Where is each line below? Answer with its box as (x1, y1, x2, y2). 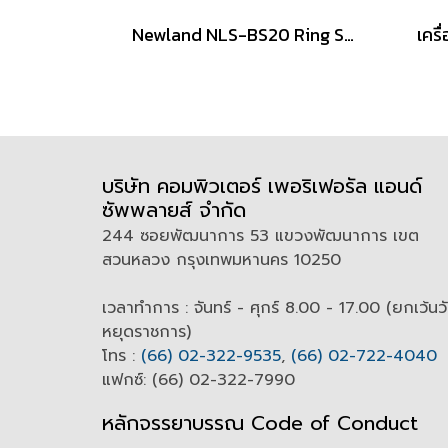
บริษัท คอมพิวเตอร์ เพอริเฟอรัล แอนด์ (102, 171, 422, 201)
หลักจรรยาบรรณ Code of (102, 408, 330, 438)
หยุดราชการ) (102, 320, 191, 344)
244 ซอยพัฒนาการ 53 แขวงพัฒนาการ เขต (102, 224, 419, 248)
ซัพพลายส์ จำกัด (102, 195, 246, 225)
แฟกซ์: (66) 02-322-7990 (102, 368, 295, 392)
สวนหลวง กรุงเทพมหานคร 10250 (102, 248, 347, 272)
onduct (351, 408, 418, 438)
